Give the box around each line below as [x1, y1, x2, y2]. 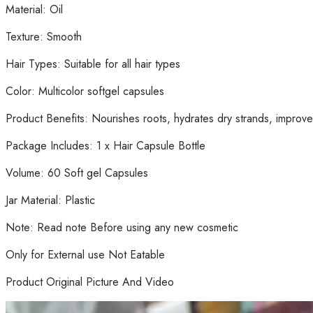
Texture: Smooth [6, 29, 82, 45]
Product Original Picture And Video [6, 274, 174, 291]
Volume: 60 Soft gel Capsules [6, 165, 148, 182]
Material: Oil [6, 1, 63, 18]
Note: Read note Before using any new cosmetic [6, 219, 238, 236]
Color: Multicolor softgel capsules [6, 83, 164, 100]
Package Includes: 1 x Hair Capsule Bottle [6, 138, 205, 154]
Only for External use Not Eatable [6, 247, 165, 263]
